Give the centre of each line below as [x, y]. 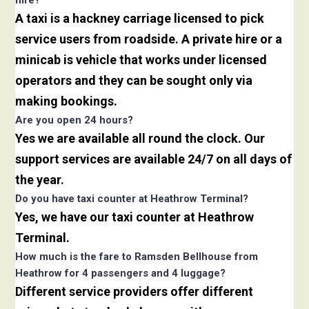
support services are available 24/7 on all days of [154, 159]
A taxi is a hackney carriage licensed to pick [140, 19]
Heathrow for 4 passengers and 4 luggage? [121, 273]
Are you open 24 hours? [74, 120]
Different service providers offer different [134, 292]
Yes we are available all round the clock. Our [140, 139]
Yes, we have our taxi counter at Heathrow [135, 217]
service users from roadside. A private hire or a [149, 39]
